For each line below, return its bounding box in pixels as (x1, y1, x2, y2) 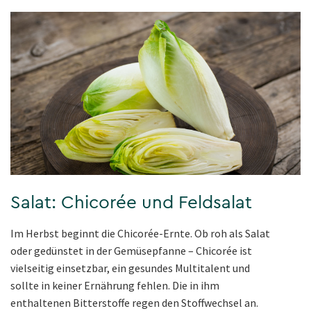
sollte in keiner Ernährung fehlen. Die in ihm (10, 278, 219, 293)
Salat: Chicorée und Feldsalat (10, 194, 252, 212)
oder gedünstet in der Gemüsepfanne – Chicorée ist (10, 244, 252, 258)
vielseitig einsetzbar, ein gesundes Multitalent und (10, 261, 250, 276)
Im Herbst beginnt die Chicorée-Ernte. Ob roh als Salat (10, 226, 270, 241)
